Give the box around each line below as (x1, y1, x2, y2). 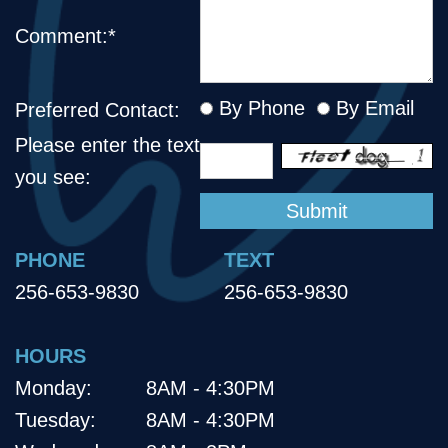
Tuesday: (15, 409, 96, 432)
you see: (15, 166, 91, 189)
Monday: (15, 377, 92, 400)
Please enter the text (15, 134, 200, 157)
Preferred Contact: (15, 99, 180, 122)
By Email (330, 97, 414, 120)
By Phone (213, 97, 305, 120)
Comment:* (15, 25, 116, 48)
